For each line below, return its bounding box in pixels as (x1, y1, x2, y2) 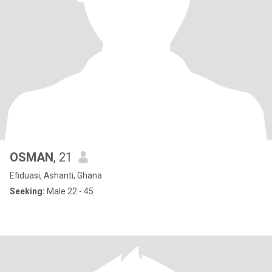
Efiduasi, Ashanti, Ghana (10, 171, 102, 180)
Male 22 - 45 (45, 186, 93, 196)
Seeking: (10, 186, 45, 196)
